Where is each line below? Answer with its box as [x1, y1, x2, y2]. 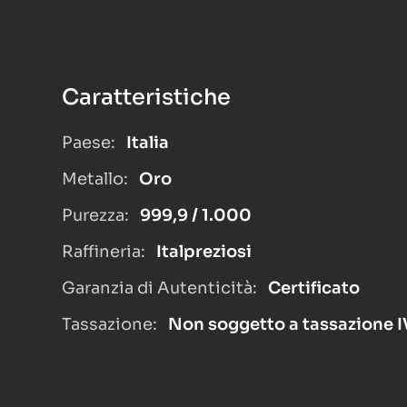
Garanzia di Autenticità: [62, 278, 257, 298]
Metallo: [62, 169, 128, 189]
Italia [123, 133, 169, 153]
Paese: [62, 133, 115, 153]
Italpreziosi [153, 242, 252, 262]
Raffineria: [62, 242, 145, 262]
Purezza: [62, 205, 129, 225]
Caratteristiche [62, 84, 231, 111]
